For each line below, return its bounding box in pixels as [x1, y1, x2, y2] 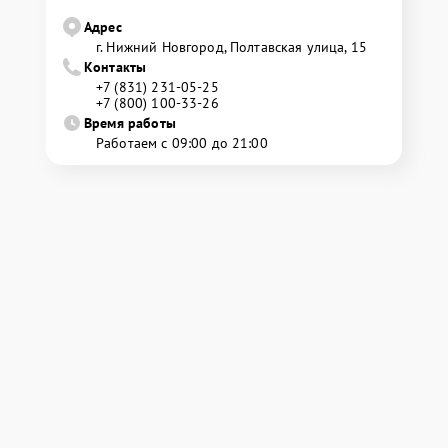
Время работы [84, 113, 176, 132]
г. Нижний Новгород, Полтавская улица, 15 [96, 37, 367, 56]
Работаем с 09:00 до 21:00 [96, 133, 268, 152]
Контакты [84, 57, 147, 76]
